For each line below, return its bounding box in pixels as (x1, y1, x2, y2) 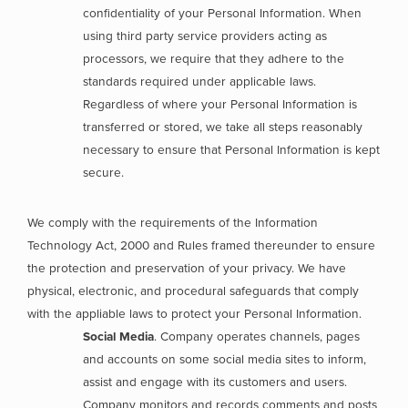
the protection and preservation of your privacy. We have (27, 260, 346, 276)
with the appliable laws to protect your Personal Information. (27, 306, 362, 321)
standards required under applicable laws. (83, 74, 317, 89)
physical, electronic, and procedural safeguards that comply (27, 283, 359, 299)
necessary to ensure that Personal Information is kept (83, 142, 381, 158)
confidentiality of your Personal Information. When (83, 5, 362, 21)
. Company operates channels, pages (154, 329, 361, 344)
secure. (83, 165, 128, 180)
